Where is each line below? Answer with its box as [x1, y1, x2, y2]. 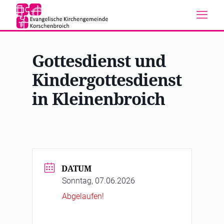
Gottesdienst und [32, 49, 165, 72]
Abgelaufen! [62, 191, 104, 201]
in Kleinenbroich [32, 87, 165, 110]
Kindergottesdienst [32, 68, 181, 91]
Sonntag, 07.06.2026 [62, 176, 135, 185]
